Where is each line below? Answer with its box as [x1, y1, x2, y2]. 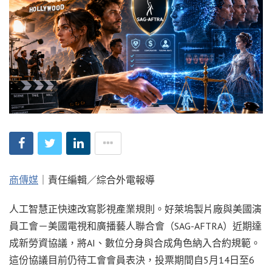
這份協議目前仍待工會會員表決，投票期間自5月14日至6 [9, 253, 254, 266]
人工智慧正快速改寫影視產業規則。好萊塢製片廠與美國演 [9, 202, 262, 215]
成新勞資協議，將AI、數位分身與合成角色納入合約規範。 [9, 236, 260, 249]
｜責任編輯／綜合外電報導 [38, 173, 155, 186]
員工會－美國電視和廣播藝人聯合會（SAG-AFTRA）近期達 [9, 219, 262, 232]
